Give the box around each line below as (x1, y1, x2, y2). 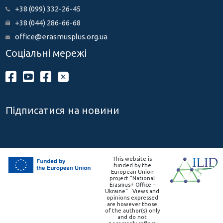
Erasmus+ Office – (109, 182, 155, 188)
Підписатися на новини (5, 105, 119, 116)
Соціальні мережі (5, 47, 87, 59)
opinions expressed (106, 195, 158, 201)
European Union (111, 169, 154, 175)
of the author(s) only (105, 208, 160, 214)
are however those (107, 201, 157, 208)
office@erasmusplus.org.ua (14, 32, 108, 41)
